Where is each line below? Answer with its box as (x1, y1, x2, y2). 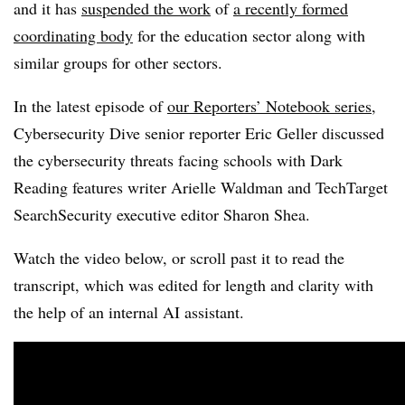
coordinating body (14, 24, 133, 46)
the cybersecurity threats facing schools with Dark (14, 149, 343, 171)
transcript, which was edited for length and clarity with (14, 274, 373, 296)
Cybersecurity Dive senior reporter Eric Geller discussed (14, 122, 384, 144)
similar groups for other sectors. (14, 52, 222, 73)
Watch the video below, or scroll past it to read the (14, 247, 344, 268)
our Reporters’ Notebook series (167, 95, 372, 117)
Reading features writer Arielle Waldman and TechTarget (14, 176, 388, 198)
